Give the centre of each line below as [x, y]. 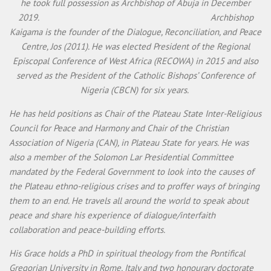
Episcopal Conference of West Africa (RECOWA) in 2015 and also [135, 61]
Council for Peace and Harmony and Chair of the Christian [119, 128]
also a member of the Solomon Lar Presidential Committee [121, 157]
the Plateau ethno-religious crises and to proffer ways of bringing [134, 186]
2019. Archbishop [135, 18]
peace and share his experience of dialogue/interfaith [112, 215]
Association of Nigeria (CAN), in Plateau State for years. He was [129, 143]
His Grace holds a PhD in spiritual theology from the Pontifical [127, 253]
